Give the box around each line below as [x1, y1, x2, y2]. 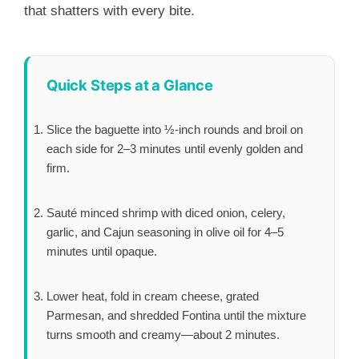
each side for [46, 142, 117, 156]
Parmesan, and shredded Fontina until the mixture [46, 309, 306, 323]
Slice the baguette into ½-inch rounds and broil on [46, 123, 303, 137]
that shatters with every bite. [24, 3, 195, 19]
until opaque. [88, 244, 157, 259]
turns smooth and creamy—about [46, 328, 225, 342]
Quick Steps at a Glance [46, 76, 213, 95]
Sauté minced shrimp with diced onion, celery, [46, 206, 285, 220]
